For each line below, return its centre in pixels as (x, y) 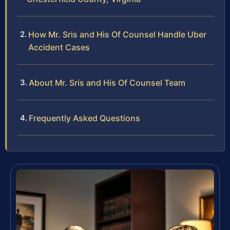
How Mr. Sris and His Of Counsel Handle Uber (117, 34)
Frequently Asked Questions (84, 118)
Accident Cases (59, 47)
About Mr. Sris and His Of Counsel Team (107, 82)
